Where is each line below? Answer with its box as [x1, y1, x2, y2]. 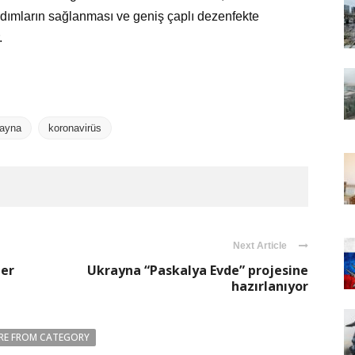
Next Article [233, 240, 287, 252]
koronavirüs [48, 122, 101, 135]
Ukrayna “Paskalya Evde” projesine [87, 261, 308, 280]
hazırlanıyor [231, 277, 308, 296]
